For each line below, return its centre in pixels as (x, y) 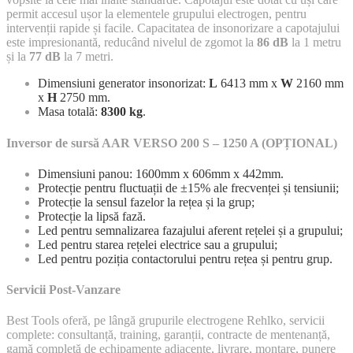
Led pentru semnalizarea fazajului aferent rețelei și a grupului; (190, 230)
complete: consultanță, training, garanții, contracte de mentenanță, (168, 335)
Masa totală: (69, 112)
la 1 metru (315, 43)
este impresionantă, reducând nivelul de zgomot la (132, 43)
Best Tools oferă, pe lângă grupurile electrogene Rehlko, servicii (165, 321)
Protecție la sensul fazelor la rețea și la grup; (146, 202)
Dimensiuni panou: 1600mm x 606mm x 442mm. (161, 173)
